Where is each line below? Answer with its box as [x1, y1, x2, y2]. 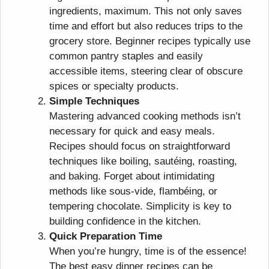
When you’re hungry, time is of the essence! [49, 245, 247, 257]
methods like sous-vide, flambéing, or [49, 185, 217, 197]
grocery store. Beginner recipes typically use [49, 35, 250, 47]
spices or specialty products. [49, 80, 179, 92]
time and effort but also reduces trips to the [49, 20, 243, 32]
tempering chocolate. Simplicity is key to [49, 200, 231, 212]
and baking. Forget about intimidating [49, 170, 214, 182]
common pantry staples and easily [49, 50, 203, 62]
